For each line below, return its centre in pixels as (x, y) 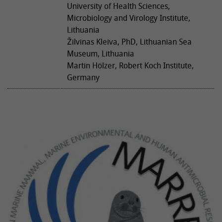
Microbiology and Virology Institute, (129, 18)
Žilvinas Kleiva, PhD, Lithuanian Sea (129, 42)
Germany (83, 78)
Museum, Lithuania (101, 54)
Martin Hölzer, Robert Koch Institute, (130, 66)
